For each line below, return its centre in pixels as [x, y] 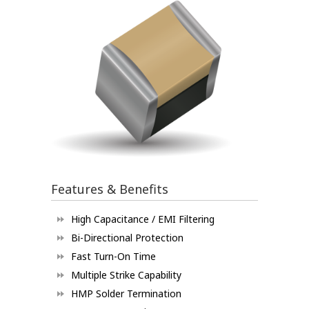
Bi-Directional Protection [127, 238]
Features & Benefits [110, 189]
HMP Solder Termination [126, 294]
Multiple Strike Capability [126, 275]
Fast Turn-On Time [113, 257]
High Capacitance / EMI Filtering [143, 219]
